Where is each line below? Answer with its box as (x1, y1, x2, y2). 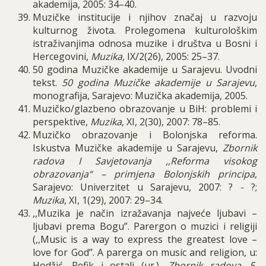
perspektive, (33, 115, 90, 128)
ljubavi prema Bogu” (33, 220, 128, 233)
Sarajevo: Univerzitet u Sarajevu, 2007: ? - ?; (33, 180, 257, 194)
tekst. (33, 76, 62, 89)
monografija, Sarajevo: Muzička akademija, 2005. (33, 89, 248, 102)
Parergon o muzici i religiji (133, 220, 258, 233)
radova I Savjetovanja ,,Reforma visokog (33, 154, 257, 167)
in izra (106, 207, 137, 220)
